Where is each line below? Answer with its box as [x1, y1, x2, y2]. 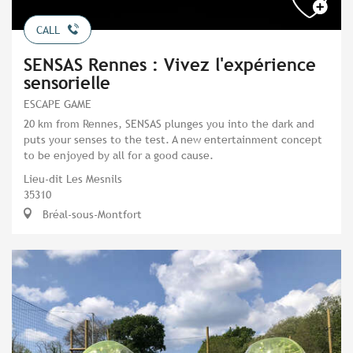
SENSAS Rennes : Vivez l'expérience [24, 54, 316, 75]
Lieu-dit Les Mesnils [24, 171, 122, 185]
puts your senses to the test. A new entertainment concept [24, 132, 322, 146]
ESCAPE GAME [24, 96, 91, 110]
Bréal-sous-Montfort [39, 206, 142, 221]
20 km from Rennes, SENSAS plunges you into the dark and [24, 116, 314, 130]
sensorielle [24, 72, 110, 93]
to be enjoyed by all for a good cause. [24, 147, 214, 162]
